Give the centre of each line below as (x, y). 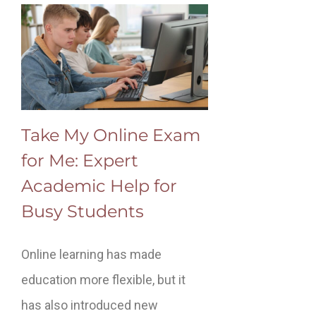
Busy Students (83, 211)
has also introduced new (90, 305)
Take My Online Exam (111, 135)
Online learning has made (91, 254)
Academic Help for (99, 186)
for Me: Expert (80, 160)
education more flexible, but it (103, 279)
